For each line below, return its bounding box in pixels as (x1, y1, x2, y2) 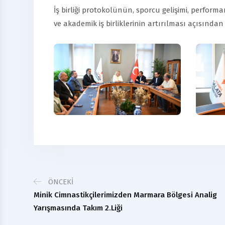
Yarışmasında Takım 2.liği (34, 203, 123, 212)
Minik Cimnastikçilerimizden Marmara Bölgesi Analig (34, 190, 217, 199)
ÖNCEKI (46, 177, 73, 186)
